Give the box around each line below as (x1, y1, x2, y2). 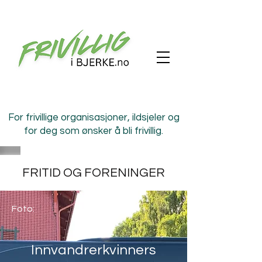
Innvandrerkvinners (31, 243, 156, 257)
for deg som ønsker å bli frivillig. (24, 126, 163, 136)
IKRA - (74, 223, 113, 238)
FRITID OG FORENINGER (22, 167, 165, 179)
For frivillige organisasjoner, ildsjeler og (8, 112, 180, 123)
